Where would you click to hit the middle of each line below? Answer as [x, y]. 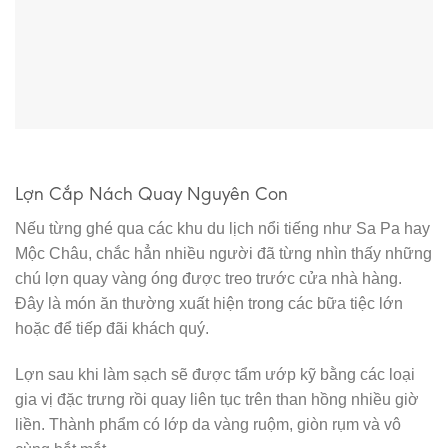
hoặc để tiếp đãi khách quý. [112, 328]
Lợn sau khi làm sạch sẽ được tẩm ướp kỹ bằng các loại [215, 374]
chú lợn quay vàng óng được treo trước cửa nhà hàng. [208, 278]
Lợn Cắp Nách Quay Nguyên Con [151, 194]
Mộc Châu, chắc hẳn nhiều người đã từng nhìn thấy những [223, 253]
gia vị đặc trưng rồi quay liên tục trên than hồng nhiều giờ [217, 399]
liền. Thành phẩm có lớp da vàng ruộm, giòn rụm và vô [208, 424]
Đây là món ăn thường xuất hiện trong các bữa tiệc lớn [209, 303]
